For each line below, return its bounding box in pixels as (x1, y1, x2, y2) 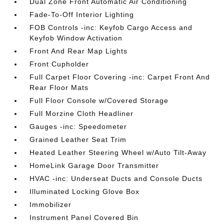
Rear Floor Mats (29, 83, 89, 91)
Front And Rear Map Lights (29, 47, 128, 55)
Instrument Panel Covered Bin (29, 213, 139, 221)
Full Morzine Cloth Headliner (29, 109, 134, 117)
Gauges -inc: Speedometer (29, 122, 127, 130)
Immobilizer (29, 200, 72, 208)
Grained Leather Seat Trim (29, 135, 127, 143)
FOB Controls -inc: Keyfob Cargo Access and (29, 23, 193, 31)
